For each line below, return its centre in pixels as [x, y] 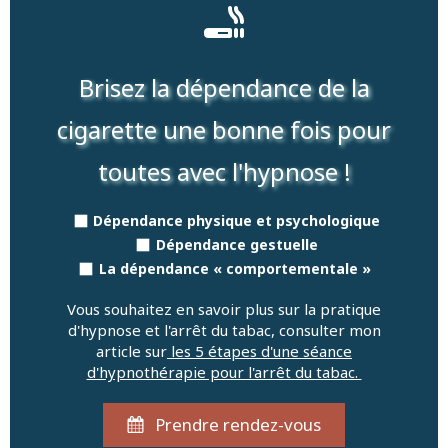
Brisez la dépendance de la [224, 87]
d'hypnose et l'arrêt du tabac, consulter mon [224, 329]
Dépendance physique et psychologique [237, 220]
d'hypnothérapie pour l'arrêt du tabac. [224, 371]
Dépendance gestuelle [236, 244]
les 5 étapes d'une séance [259, 350]
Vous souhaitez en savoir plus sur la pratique [224, 308]
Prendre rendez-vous [237, 424]
